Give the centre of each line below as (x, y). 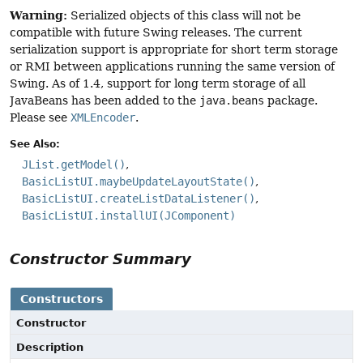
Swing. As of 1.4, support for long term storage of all (158, 84)
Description (50, 347)
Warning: (38, 15)
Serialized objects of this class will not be (184, 16)
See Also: (35, 145)
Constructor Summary (100, 258)
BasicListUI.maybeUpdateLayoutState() (139, 182)
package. (291, 101)
